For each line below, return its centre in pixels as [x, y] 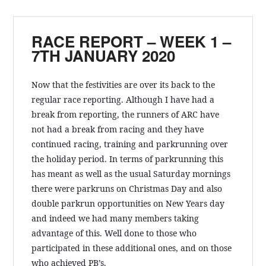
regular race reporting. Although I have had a [123, 99]
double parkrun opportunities [91, 203]
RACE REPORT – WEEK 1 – [132, 41]
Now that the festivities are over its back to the [123, 84]
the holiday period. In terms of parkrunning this [128, 159]
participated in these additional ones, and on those [132, 248]
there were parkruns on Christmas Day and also [127, 188]
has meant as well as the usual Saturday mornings [131, 173]
